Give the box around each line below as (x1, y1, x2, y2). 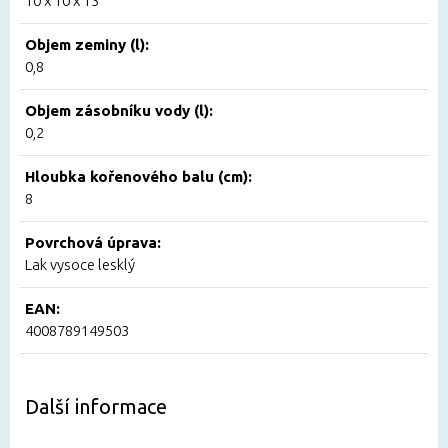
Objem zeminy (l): (25, 36, 149, 54)
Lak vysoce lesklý (25, 256, 135, 274)
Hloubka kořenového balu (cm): (25, 168, 252, 186)
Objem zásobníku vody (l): (25, 102, 213, 120)
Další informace (25, 395, 167, 419)
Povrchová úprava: (25, 234, 161, 252)
